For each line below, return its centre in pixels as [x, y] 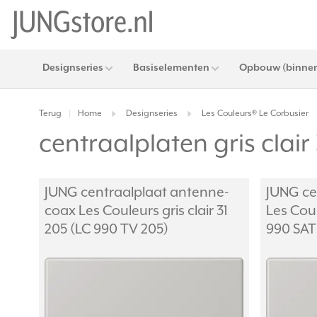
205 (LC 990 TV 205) [106, 230]
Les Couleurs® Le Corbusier [255, 114]
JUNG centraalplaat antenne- [137, 193]
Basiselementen [171, 68]
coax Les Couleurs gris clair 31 [136, 211]
